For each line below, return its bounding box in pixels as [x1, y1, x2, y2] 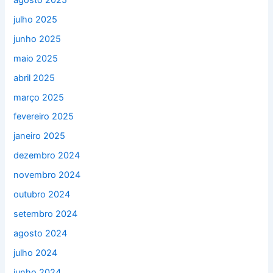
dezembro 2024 [13, 150, 80, 161]
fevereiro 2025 [13, 111, 74, 122]
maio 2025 [13, 52, 58, 64]
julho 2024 [13, 247, 58, 259]
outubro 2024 [13, 189, 71, 200]
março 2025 [13, 91, 65, 103]
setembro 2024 [13, 208, 78, 220]
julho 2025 [13, 13, 58, 25]
